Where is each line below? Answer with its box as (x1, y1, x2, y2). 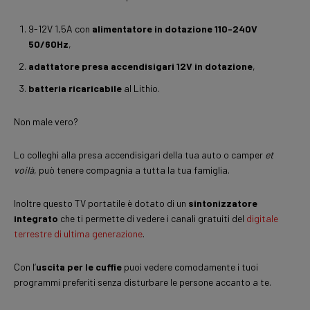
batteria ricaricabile (28, 82, 122, 95)
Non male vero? (14, 116, 78, 128)
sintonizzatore (188, 197, 257, 210)
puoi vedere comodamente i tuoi (122, 261, 258, 273)
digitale (246, 212, 278, 225)
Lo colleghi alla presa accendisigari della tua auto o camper (14, 149, 265, 161)
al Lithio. (122, 82, 160, 95)
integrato (14, 212, 58, 225)
